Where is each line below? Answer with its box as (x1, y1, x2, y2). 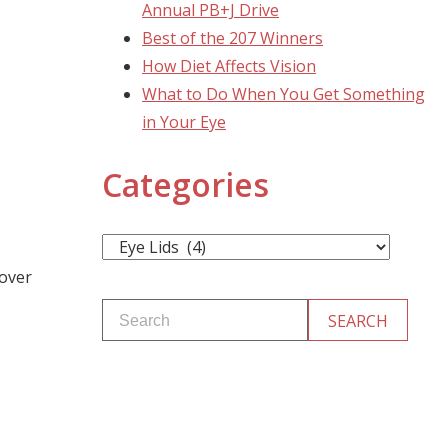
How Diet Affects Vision (142, 55, 316, 78)
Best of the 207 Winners (142, 27, 323, 50)
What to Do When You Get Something (142, 83, 425, 106)
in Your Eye (142, 111, 226, 134)
